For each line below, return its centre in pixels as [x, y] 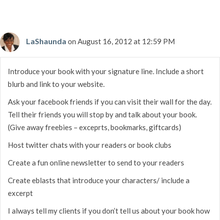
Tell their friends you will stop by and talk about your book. [102, 114]
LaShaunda [46, 41]
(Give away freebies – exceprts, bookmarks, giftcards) [95, 127]
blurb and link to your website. [56, 84]
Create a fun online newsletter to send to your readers [96, 162]
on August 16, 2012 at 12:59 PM [121, 41]
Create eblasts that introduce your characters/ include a [99, 180]
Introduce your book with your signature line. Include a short [106, 71]
